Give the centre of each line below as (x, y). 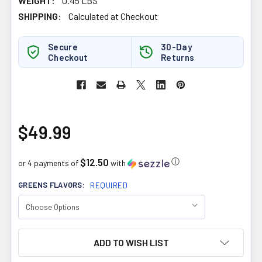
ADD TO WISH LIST (131, 243)
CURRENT (36, 234)
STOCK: (32, 245)
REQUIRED (109, 186)
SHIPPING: (40, 16)
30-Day (176, 47)
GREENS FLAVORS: (53, 185)
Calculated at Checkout (113, 16)
